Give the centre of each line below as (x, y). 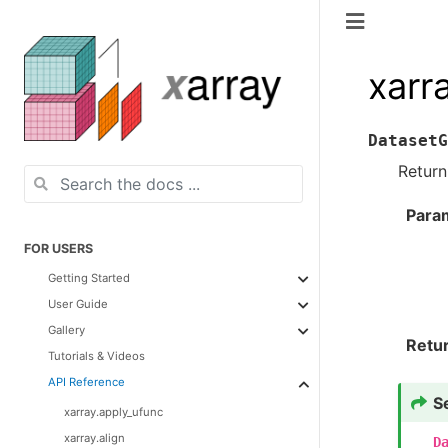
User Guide (78, 303)
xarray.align (94, 437)
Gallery (66, 329)
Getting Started (89, 277)
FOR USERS (58, 248)
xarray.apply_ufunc (113, 411)
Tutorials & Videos (96, 355)
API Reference (86, 381)
